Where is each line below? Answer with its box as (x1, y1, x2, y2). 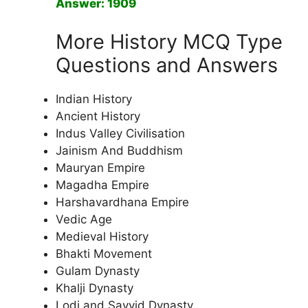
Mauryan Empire (56, 160, 145, 175)
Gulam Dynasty (56, 263, 140, 278)
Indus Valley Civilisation (56, 126, 185, 140)
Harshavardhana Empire (56, 195, 189, 209)
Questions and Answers (56, 52, 278, 77)
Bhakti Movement (56, 246, 152, 261)
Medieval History (56, 229, 148, 243)
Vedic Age (56, 212, 112, 226)
